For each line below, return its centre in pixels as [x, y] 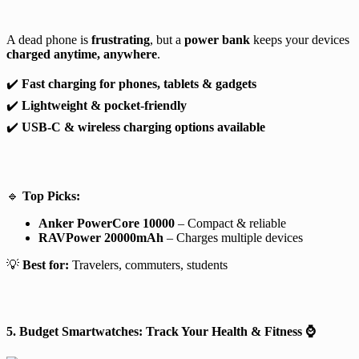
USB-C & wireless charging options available [143, 127]
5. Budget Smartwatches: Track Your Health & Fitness [156, 331]
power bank [217, 39]
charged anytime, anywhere [82, 54]
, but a [167, 39]
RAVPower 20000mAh [101, 237]
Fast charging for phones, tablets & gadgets [139, 83]
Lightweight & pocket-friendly [104, 105]
